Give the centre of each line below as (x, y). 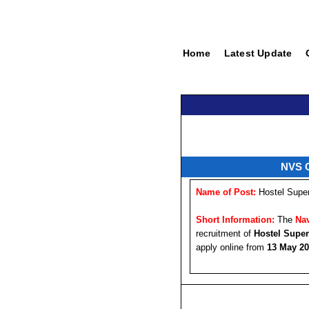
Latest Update (258, 53)
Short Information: (235, 219)
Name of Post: (226, 192)
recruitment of (225, 233)
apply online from (231, 247)
